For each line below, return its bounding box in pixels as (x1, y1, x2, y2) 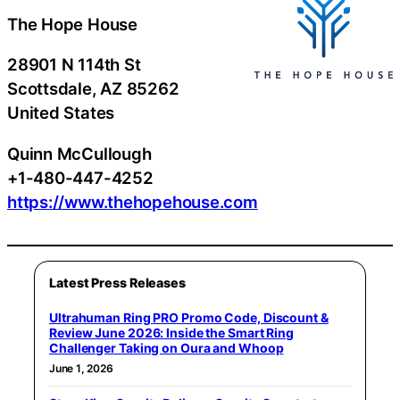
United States (7, 103, 115, 122)
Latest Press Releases (49, 275, 186, 290)
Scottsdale (7, 79, 92, 98)
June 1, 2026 (49, 362, 113, 375)
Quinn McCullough (7, 143, 152, 163)
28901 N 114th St (7, 54, 141, 74)
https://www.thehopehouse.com (7, 191, 258, 212)
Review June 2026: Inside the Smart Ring (49, 325, 295, 340)
